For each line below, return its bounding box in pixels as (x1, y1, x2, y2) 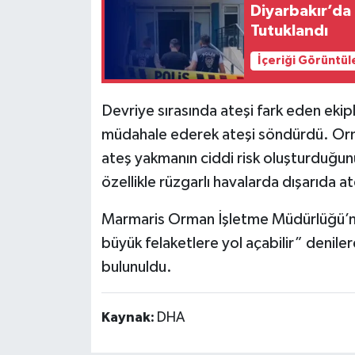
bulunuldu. (101, 258, 172, 275)
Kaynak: (101, 310, 157, 325)
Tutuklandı (250, 22, 329, 39)
